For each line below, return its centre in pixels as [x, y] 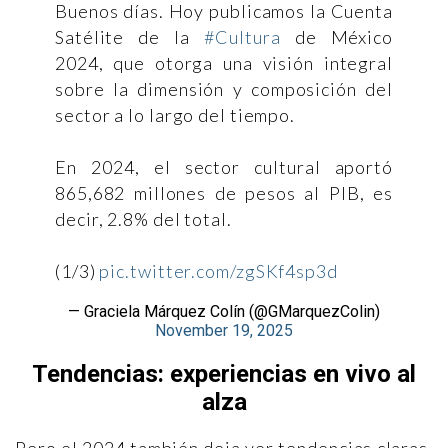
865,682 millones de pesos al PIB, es [224, 192]
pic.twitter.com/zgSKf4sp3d [218, 270]
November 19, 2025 [224, 330]
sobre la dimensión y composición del [224, 88]
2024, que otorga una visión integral [224, 62]
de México [336, 36]
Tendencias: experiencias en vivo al [224, 373]
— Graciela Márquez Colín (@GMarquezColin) [224, 311]
